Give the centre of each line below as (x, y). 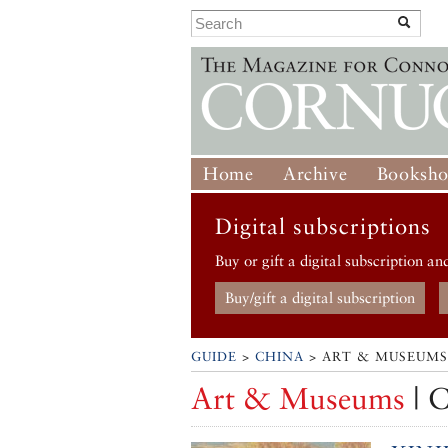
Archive (315, 173)
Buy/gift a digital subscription (320, 298)
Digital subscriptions (323, 226)
